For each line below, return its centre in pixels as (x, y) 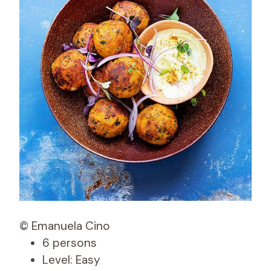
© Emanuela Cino (65, 226)
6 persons (70, 243)
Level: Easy (71, 260)
